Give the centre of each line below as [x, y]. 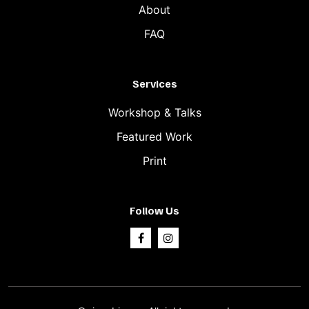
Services [154, 83]
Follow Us [154, 210]
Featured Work [154, 136]
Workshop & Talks [154, 112]
